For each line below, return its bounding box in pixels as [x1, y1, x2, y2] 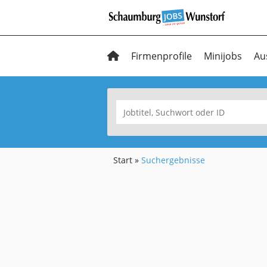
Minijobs [204, 49, 242, 63]
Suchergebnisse [141, 154, 205, 166]
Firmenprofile [131, 49, 192, 63]
